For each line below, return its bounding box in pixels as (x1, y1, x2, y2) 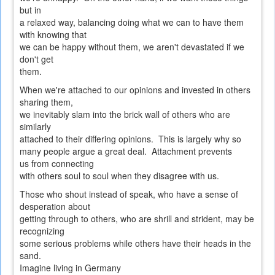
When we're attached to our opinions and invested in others (20, 83, 250, 96)
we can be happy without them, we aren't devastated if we (20, 41, 244, 53)
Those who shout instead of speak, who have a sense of (20, 188, 238, 201)
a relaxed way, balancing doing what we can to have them (20, 16, 244, 29)
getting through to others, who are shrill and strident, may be (20, 212, 254, 225)
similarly (20, 120, 51, 133)
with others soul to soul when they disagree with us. (20, 169, 219, 182)
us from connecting (20, 157, 94, 170)
